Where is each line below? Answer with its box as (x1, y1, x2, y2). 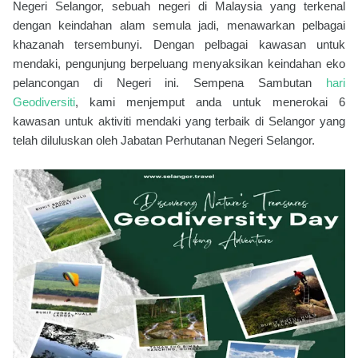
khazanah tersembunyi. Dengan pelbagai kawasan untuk (13, 38, 345, 51)
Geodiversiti (13, 95, 75, 109)
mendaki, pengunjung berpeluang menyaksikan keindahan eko (13, 57, 345, 70)
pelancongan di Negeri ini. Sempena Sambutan (13, 76, 326, 89)
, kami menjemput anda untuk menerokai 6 (75, 95, 345, 109)
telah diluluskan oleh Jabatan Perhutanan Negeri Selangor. (13, 133, 315, 147)
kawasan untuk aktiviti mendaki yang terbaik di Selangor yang (13, 114, 345, 128)
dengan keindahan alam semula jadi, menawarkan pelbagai (13, 18, 345, 32)
